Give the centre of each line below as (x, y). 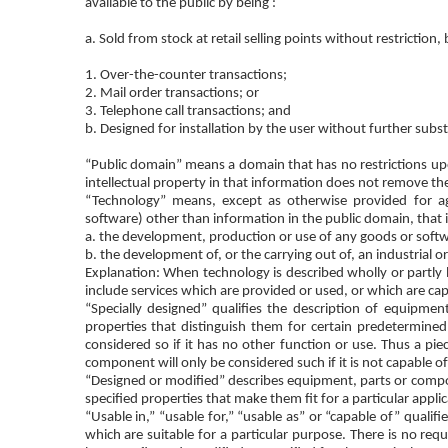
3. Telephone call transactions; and (187, 111)
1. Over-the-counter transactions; (185, 75)
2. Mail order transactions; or (171, 93)
